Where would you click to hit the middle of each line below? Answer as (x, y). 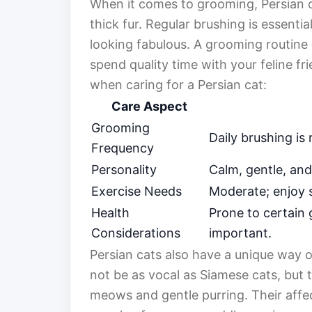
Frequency (123, 148)
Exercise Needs (136, 192)
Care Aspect (149, 107)
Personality (124, 170)
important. (240, 233)
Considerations (136, 233)
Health (110, 213)
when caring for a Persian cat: (178, 85)
